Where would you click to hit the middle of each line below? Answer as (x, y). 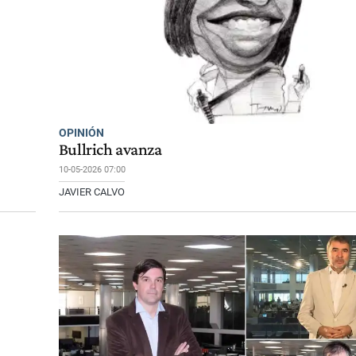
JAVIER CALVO (91, 192)
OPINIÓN (81, 133)
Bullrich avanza (110, 149)
